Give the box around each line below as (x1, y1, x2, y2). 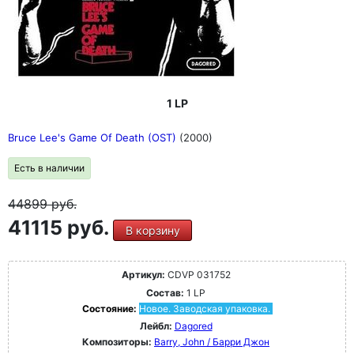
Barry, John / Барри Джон (154, 336, 269, 348)
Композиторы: (82, 336, 154, 348)
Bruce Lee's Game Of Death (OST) (8, 131, 179, 144)
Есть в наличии (14, 162, 85, 174)
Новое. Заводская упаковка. (138, 303, 270, 314)
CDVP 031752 (164, 269, 231, 281)
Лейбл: (139, 320, 172, 332)
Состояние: (81, 303, 139, 314)
